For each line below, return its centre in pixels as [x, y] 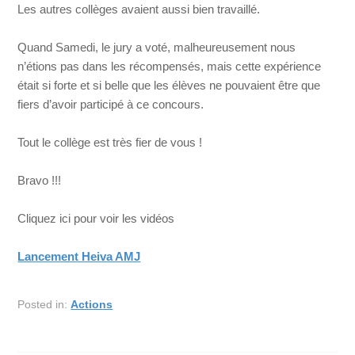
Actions [92, 304]
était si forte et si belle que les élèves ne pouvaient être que [169, 85]
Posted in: [44, 304]
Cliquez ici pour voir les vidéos [96, 218]
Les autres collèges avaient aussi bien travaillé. [139, 9]
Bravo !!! [40, 180]
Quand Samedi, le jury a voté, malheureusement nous [157, 47]
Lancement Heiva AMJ [79, 256]
